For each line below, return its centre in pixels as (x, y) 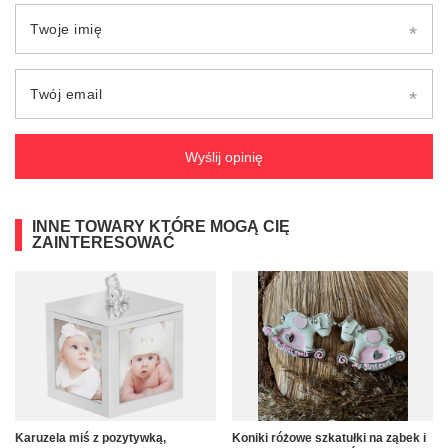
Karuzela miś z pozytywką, (90, 438)
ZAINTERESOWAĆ (103, 243)
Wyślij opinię (224, 156)
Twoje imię (66, 29)
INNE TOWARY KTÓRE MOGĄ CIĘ (161, 227)
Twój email (66, 94)
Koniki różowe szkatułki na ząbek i (329, 438)
